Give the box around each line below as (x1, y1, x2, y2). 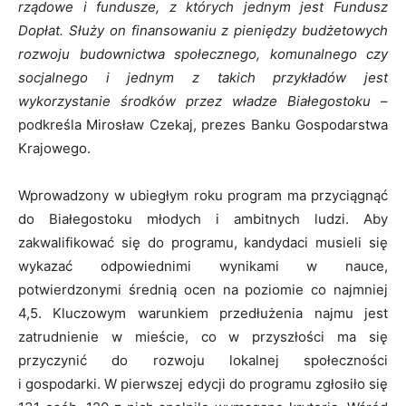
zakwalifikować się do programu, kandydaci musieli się (18, 234, 388, 251)
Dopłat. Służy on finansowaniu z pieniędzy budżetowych (18, 22, 388, 39)
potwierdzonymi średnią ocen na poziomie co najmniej (18, 281, 388, 298)
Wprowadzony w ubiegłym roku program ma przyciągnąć (18, 187, 388, 204)
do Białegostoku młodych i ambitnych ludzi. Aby (18, 210, 388, 227)
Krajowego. (18, 140, 91, 157)
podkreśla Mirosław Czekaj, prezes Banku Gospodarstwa (18, 116, 388, 133)
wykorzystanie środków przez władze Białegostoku (18, 92, 371, 110)
